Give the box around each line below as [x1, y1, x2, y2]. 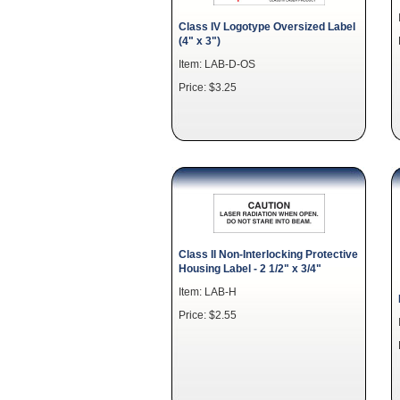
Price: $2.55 [179, 309, 237, 321]
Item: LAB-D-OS [179, 58, 255, 70]
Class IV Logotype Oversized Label [179, 21, 355, 32]
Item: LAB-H [179, 286, 237, 297]
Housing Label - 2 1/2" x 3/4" [179, 262, 321, 274]
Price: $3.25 [179, 81, 237, 93]
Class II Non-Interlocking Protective [179, 248, 358, 260]
